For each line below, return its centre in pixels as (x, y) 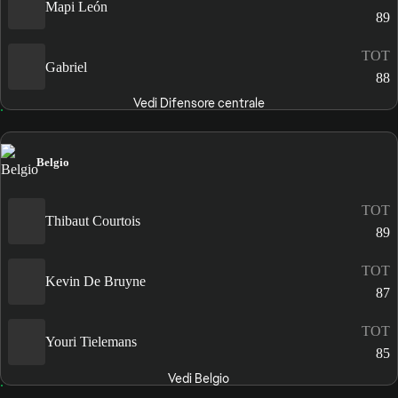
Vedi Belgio (199, 378)
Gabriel (66, 67)
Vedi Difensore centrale (199, 103)
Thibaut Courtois (93, 221)
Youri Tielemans (91, 342)
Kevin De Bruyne (96, 282)
